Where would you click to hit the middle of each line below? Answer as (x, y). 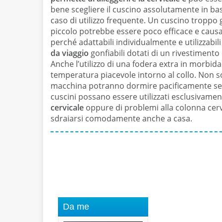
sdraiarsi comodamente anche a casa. (121, 118)
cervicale (67, 107)
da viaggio (70, 53)
